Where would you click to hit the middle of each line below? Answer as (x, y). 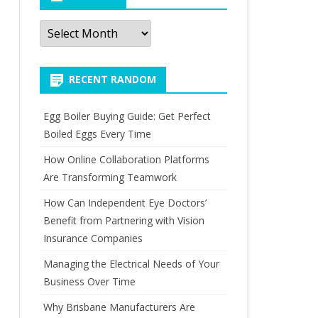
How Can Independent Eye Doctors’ (125, 203)
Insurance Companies (93, 238)
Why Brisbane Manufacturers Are (119, 307)
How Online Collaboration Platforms (126, 159)
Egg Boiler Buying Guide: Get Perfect (127, 116)
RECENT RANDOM (112, 79)
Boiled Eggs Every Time (97, 134)
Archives (61, 25)
